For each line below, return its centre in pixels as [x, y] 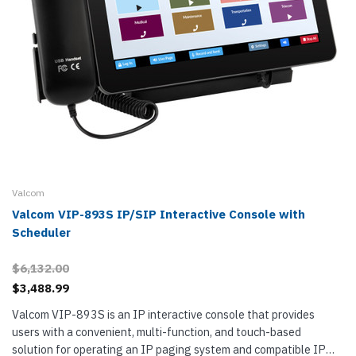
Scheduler [41, 232]
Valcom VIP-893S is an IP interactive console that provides [163, 314]
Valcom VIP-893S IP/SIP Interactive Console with [159, 214]
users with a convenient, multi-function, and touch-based [157, 332]
